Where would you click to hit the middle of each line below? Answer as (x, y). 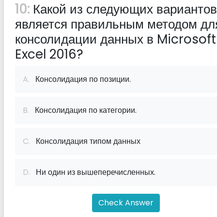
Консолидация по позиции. (80, 79)
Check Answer (126, 203)
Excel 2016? (49, 54)
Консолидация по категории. (83, 110)
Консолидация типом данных (85, 141)
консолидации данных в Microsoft (116, 39)
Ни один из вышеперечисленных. (93, 172)
